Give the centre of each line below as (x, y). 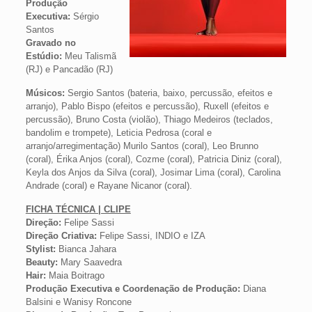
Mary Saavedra (91, 262)
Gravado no (50, 43)
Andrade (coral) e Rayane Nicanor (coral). (109, 186)
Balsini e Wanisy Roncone (78, 302)
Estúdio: (45, 56)
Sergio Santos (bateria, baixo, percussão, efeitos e (170, 93)
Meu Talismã (90, 56)
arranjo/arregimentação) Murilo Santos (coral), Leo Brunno (142, 146)
